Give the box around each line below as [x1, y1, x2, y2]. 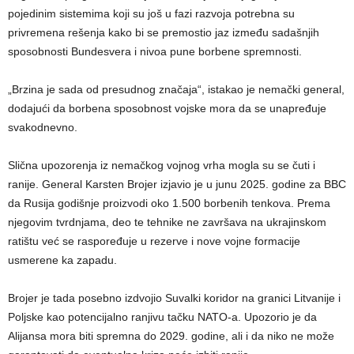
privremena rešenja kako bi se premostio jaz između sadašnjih [8, 26, 319, 40]
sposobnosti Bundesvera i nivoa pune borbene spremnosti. [8, 45, 302, 58]
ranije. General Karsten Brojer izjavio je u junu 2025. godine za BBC [8, 178, 346, 191]
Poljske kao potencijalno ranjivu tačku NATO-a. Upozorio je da [8, 311, 317, 324]
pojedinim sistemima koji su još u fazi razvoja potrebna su [8, 7, 295, 21]
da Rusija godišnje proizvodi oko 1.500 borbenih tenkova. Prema [8, 197, 330, 210]
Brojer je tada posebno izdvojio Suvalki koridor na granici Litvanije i [8, 292, 341, 305]
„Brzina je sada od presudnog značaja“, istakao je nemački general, [8, 83, 345, 96]
